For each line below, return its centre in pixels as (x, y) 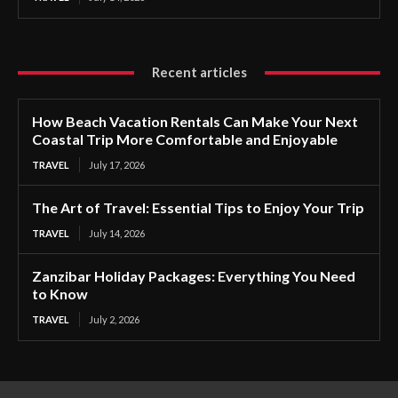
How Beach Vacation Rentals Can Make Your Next (195, 121)
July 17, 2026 (117, 165)
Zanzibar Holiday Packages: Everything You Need (194, 276)
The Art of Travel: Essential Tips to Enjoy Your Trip (198, 207)
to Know (60, 294)
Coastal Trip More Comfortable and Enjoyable (185, 139)
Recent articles (199, 72)
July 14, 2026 (117, 233)
